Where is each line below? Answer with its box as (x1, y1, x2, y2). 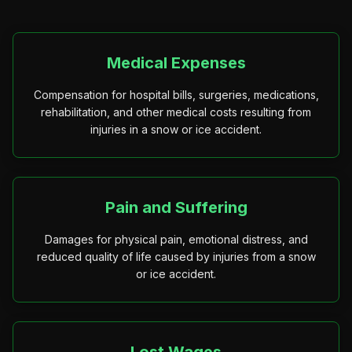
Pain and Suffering (104, 198, 247, 217)
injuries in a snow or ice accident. (90, 123, 262, 136)
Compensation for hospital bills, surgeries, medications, (33, 88, 319, 101)
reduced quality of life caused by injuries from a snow (36, 250, 316, 263)
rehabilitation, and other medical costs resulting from (41, 105, 311, 119)
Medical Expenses (106, 53, 246, 72)
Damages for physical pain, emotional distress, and (44, 233, 308, 246)
